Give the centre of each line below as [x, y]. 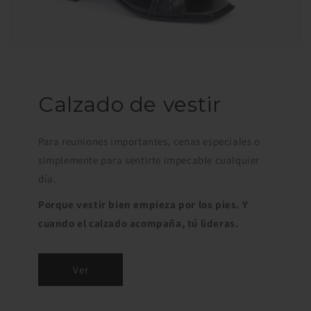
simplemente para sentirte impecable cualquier [149, 160]
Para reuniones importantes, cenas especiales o [149, 142]
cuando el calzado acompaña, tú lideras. [138, 224]
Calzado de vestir [130, 105]
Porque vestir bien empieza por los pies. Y [143, 205]
